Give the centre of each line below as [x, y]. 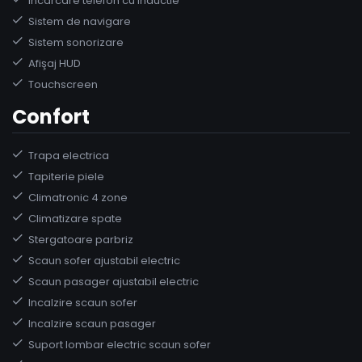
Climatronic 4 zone [78, 197]
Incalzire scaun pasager [92, 323]
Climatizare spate [75, 218]
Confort [51, 116]
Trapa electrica [69, 155]
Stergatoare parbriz [81, 239]
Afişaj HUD [55, 63]
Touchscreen [63, 84]
